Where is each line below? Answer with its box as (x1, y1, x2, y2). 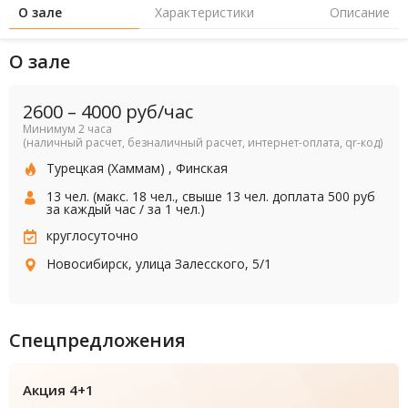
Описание (330, 3, 391, 21)
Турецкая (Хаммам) (46, 158, 165, 177)
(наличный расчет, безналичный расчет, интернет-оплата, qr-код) (23, 134, 382, 150)
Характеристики (154, 3, 254, 21)
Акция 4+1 (23, 380, 94, 399)
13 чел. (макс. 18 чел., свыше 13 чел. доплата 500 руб (46, 187, 375, 205)
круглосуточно (46, 226, 138, 244)
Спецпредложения (9, 327, 186, 352)
